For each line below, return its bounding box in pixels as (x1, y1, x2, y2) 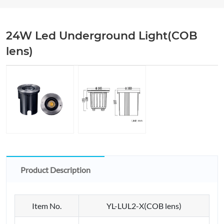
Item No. (32, 200, 61, 210)
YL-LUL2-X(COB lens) (106, 200, 181, 210)
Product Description (20, 164, 90, 174)
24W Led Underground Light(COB (6, 28, 197, 42)
